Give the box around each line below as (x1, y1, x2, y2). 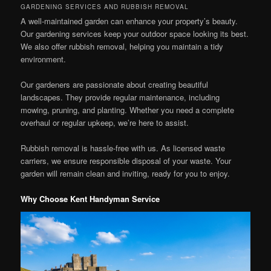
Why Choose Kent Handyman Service (21, 193, 160, 205)
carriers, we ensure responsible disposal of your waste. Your (21, 155, 232, 167)
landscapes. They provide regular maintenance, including (21, 91, 220, 103)
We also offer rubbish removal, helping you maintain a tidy (21, 41, 224, 53)
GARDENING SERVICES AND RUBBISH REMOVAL (21, 2, 189, 11)
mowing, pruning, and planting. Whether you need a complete (21, 104, 235, 116)
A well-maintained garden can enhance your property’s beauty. (21, 15, 238, 27)
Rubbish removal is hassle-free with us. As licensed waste (21, 142, 226, 154)
